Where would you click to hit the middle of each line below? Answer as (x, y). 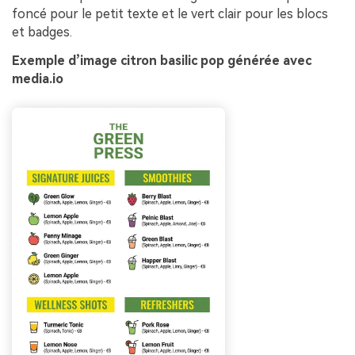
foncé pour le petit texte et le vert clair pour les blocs (170, 13)
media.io (38, 78)
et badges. (42, 32)
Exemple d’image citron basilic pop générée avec (162, 60)
